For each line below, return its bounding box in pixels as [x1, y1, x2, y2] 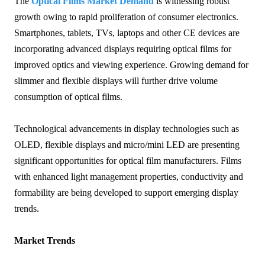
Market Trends [14, 235, 75, 246]
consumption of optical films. [14, 92, 122, 102]
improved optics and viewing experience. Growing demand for [14, 60, 248, 70]
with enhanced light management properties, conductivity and [14, 172, 243, 182]
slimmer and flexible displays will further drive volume [14, 76, 218, 86]
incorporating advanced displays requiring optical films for [14, 44, 231, 54]
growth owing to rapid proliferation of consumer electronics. [14, 12, 238, 22]
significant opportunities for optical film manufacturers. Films [14, 156, 241, 166]
